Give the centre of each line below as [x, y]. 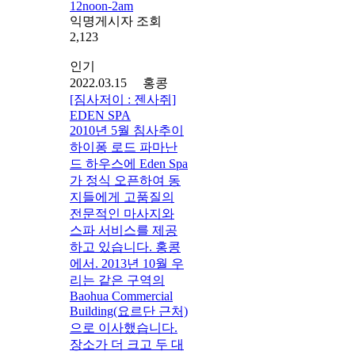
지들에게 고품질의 [122, 197]
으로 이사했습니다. [124, 327]
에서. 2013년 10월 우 [127, 263]
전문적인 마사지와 [122, 213]
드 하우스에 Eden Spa [129, 163]
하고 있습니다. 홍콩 [125, 246]
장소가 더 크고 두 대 [127, 344]
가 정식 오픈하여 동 [125, 180]
